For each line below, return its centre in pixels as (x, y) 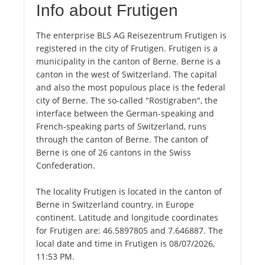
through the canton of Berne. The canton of (122, 140)
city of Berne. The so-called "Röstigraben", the (127, 101)
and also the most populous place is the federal (131, 88)
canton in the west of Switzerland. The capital (127, 75)
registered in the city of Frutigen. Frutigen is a (127, 49)
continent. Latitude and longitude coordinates (127, 218)
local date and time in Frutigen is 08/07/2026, (125, 244)
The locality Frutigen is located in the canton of (129, 192)
